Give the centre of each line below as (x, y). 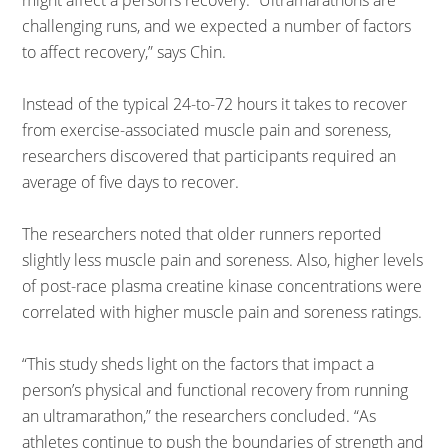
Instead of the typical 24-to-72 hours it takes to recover (215, 104)
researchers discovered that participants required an (209, 156)
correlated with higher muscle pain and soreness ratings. (222, 312)
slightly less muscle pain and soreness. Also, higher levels (223, 260)
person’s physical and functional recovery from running (215, 390)
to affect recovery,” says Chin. (124, 52)
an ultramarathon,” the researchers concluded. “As (199, 416)
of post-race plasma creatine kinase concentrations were (222, 286)
